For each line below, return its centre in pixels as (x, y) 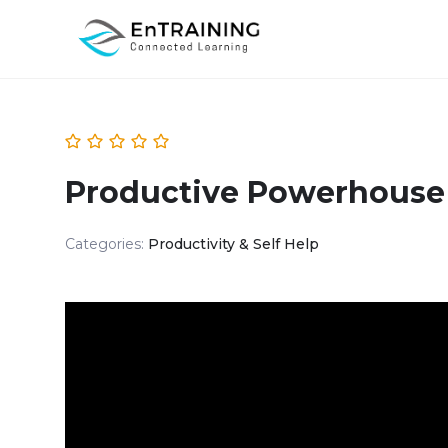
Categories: (106, 244)
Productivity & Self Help (233, 244)
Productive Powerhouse (254, 192)
